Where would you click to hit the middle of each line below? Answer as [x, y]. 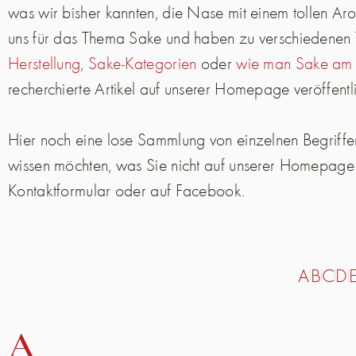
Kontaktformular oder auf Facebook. [127, 190]
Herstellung [44, 63]
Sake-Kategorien [142, 63]
